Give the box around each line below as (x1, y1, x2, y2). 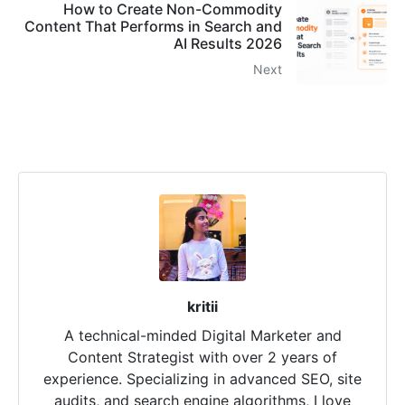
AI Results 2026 (174, 33, 282, 52)
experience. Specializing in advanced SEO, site (43, 369, 362, 388)
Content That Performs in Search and (24, 16, 282, 35)
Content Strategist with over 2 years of (68, 347, 337, 366)
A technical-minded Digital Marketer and (63, 325, 342, 344)
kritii (187, 297, 218, 316)
